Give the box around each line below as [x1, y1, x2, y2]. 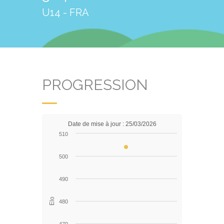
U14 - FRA [42, 6, 89, 18]
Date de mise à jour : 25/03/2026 [67, 120, 156, 127]
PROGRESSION [42, 76, 148, 93]
